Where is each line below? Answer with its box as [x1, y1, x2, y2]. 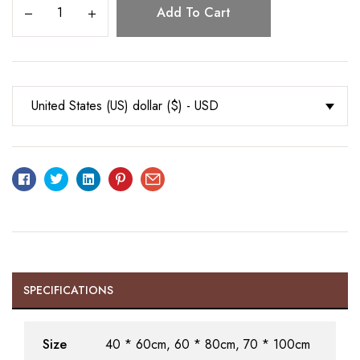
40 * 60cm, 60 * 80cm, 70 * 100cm [104, 334, 310, 354]
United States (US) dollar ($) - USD [31, 96, 219, 115]
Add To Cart [157, 2, 231, 22]
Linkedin [93, 167, 137, 186]
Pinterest [125, 167, 172, 186]
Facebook [29, 167, 83, 186]
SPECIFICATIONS [23, 281, 113, 298]
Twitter [62, 167, 98, 186]
